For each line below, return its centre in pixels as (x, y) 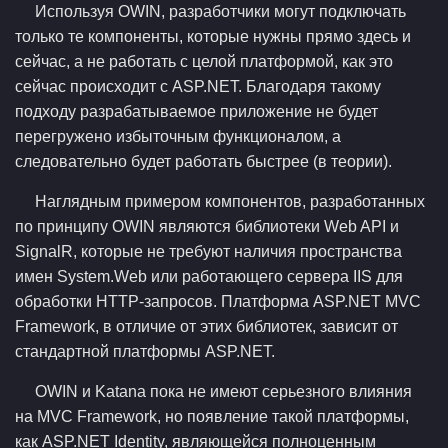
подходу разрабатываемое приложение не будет (196, 111)
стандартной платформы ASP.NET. (145, 351)
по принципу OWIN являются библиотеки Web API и (207, 226)
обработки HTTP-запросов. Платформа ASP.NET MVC (218, 301)
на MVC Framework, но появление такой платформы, (212, 416)
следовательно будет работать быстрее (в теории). (203, 161)
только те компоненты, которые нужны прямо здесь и (213, 36)
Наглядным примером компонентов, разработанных (230, 201)
